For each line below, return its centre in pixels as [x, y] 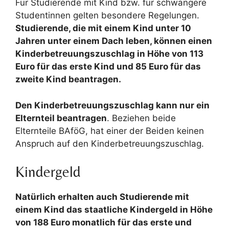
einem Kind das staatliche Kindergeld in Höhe [114, 210]
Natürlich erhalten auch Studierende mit [102, 197]
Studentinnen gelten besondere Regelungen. [107, 15]
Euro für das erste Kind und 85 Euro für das [108, 66]
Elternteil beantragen [61, 118]
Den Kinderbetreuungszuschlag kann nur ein [112, 105]
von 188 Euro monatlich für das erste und [104, 222]
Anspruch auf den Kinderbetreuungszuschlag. [110, 143]
